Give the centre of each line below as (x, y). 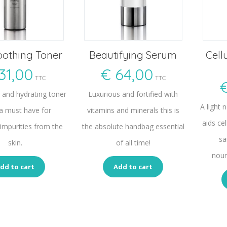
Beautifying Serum (133, 55)
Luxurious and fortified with (133, 94)
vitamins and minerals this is (133, 110)
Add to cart (133, 166)
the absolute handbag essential (133, 127)
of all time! (133, 143)
